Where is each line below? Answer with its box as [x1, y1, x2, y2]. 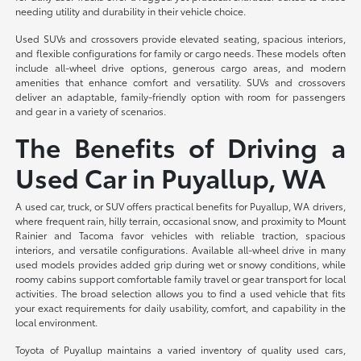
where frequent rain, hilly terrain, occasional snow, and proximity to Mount [15, 213, 346, 227]
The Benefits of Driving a [15, 127, 346, 164]
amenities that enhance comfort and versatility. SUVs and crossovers [15, 74, 346, 89]
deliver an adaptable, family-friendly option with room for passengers [15, 89, 346, 103]
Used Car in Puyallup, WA [15, 158, 326, 195]
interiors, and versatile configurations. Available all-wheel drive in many [15, 242, 346, 256]
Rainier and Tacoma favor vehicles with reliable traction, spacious [15, 227, 346, 242]
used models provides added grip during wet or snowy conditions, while [15, 256, 346, 271]
